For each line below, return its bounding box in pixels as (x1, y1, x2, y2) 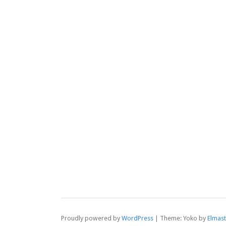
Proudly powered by (61, 214, 122, 222)
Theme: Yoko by (160, 214, 207, 222)
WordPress (122, 214, 153, 222)
